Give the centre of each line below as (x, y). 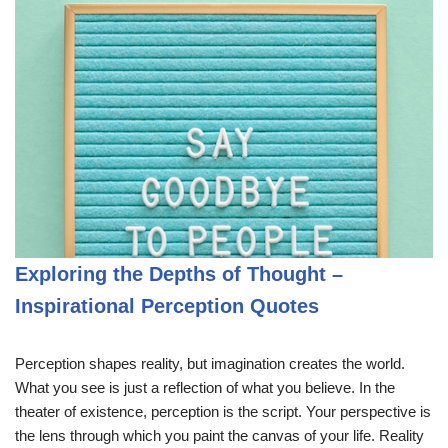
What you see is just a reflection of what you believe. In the (205, 387)
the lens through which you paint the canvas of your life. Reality (219, 435)
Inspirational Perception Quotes (167, 305)
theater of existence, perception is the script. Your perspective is (223, 411)
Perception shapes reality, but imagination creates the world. (210, 363)
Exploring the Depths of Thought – (179, 273)
